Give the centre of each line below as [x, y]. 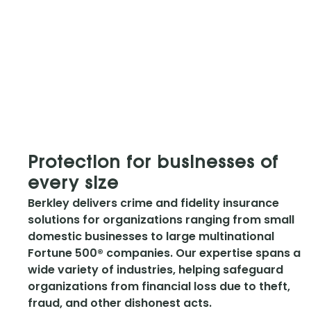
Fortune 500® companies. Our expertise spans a [164, 253]
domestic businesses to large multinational [151, 237]
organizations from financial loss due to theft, [159, 287]
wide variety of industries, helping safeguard [155, 270]
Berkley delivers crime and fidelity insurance [153, 203]
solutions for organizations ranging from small [161, 220]
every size [73, 185]
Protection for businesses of [153, 164]
